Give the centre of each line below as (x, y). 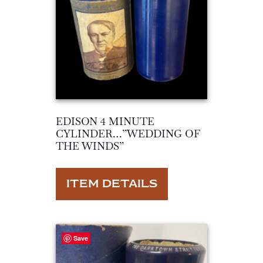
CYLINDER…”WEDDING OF (128, 133)
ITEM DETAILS (112, 184)
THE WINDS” (90, 146)
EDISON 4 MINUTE (105, 121)
